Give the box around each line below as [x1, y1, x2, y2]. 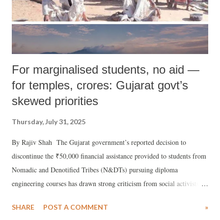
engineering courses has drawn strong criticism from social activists [12, 178, 199, 188]
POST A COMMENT [43, 202, 108, 211]
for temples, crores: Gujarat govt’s [12, 78, 188, 92]
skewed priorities [12, 94, 98, 108]
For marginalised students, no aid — [12, 62, 199, 76]
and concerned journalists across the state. [12, 192, 127, 202]
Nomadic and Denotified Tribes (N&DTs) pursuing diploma [12, 165, 178, 174]
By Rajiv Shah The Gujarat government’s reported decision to [12, 137, 186, 147]
